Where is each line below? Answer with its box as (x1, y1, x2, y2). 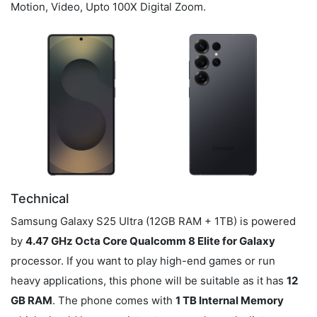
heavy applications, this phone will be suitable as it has (11, 273, 287, 287)
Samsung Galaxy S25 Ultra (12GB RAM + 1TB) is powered (11, 214, 296, 228)
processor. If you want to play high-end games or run (11, 253, 275, 267)
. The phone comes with (52, 293, 175, 307)
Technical (11, 191, 69, 206)
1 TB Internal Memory (175, 293, 284, 307)
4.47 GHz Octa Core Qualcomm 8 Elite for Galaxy (25, 234, 275, 248)
